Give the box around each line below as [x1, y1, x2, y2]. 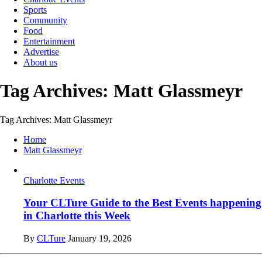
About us [23, 57, 57, 67]
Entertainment [23, 36, 75, 46]
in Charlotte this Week [23, 209, 130, 222]
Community [23, 15, 67, 25]
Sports [23, 4, 47, 15]
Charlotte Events [23, 175, 85, 185]
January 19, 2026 [68, 233, 132, 244]
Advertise [23, 46, 59, 57]
